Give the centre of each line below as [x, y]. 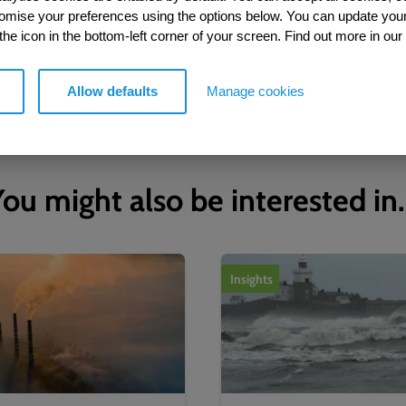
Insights [251, 279]
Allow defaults [112, 91]
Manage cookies [256, 91]
